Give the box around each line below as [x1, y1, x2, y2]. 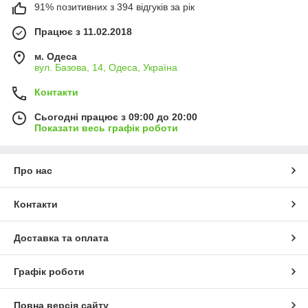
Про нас [14, 164, 52, 176]
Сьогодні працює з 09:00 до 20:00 [34, 111, 197, 122]
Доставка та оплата [14, 232, 109, 243]
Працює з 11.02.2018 [34, 25, 132, 37]
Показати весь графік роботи [34, 122, 178, 133]
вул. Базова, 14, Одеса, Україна [34, 61, 177, 73]
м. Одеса [34, 50, 77, 62]
